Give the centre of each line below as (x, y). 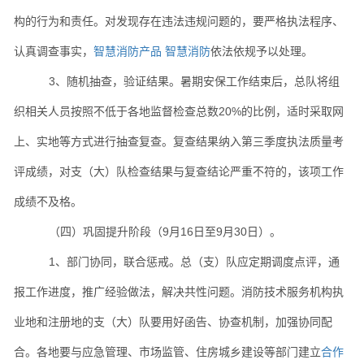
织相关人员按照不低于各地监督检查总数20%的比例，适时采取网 (179, 112)
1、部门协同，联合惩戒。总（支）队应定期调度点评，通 (194, 262)
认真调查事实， (54, 52)
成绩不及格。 (48, 202)
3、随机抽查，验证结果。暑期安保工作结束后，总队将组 (194, 82)
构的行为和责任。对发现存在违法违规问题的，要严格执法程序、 (179, 22)
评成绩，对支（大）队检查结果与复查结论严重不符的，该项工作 (179, 172)
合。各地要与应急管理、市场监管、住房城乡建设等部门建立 (167, 352)
